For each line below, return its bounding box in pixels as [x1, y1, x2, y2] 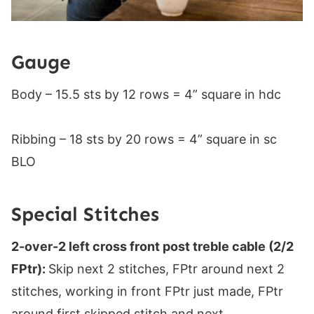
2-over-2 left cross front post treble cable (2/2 [11, 238, 294, 254]
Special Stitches [11, 202, 159, 226]
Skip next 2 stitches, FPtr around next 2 [48, 261, 285, 276]
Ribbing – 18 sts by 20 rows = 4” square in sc [11, 131, 277, 146]
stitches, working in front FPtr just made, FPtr [11, 283, 283, 299]
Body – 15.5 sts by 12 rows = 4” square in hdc [11, 86, 281, 102]
